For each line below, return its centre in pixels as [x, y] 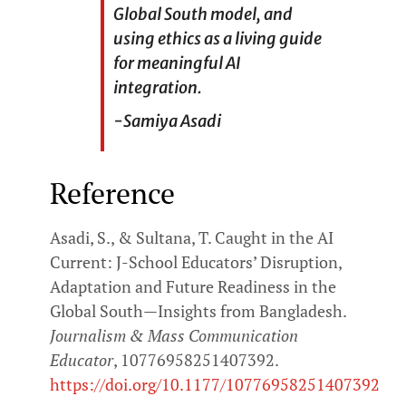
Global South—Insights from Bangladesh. [198, 310]
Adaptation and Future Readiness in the [193, 286]
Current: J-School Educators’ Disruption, [196, 261]
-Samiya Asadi [169, 121]
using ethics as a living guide [217, 38]
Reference [112, 193]
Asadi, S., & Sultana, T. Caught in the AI [192, 237]
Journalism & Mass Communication [174, 335]
